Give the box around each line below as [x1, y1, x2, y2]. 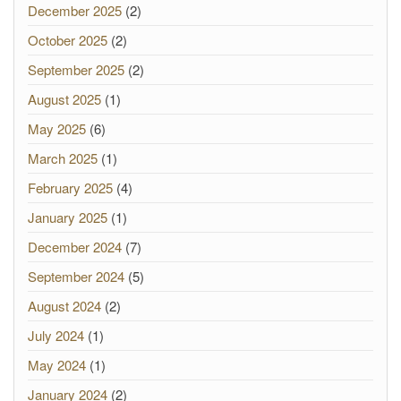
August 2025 [28, 90, 101, 108]
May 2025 [28, 119, 86, 138]
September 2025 [28, 60, 124, 79]
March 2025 [28, 149, 98, 167]
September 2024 [28, 267, 124, 286]
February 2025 [28, 178, 113, 197]
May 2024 [28, 355, 86, 374]
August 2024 [28, 296, 101, 315]
